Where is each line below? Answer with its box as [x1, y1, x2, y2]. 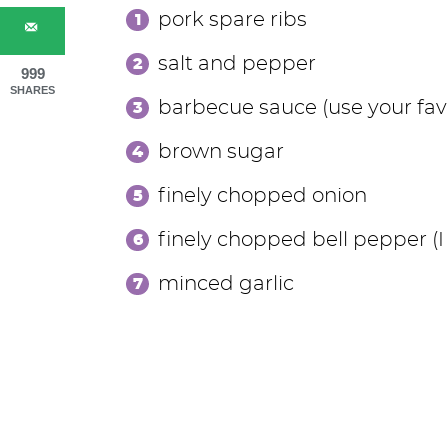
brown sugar [157, 142, 284, 162]
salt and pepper [157, 54, 316, 74]
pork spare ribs [157, 10, 307, 30]
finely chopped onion [157, 186, 367, 206]
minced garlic [157, 274, 294, 294]
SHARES [10, 84, 55, 96]
